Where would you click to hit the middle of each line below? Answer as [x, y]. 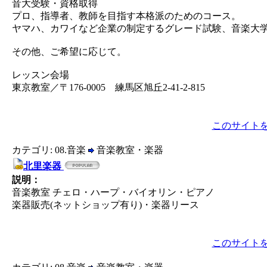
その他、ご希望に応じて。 [69, 52]
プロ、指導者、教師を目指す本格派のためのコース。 [126, 16]
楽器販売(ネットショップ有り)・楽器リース [105, 205]
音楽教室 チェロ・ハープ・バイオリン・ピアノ [113, 192]
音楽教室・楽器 [129, 150]
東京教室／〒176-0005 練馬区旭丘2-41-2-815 [108, 87]
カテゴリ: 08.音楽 [50, 150]
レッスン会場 [41, 75]
